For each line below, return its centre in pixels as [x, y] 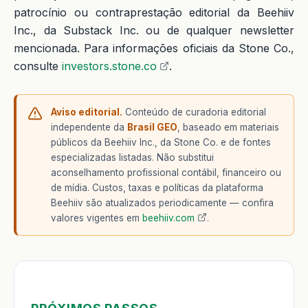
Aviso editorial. [87, 112]
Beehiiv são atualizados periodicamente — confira [162, 202]
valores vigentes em [97, 218]
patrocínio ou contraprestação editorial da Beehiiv [154, 12]
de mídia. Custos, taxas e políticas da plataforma [157, 187]
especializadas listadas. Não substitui [132, 157]
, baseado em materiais [228, 127]
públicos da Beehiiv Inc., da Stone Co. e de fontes [161, 142]
